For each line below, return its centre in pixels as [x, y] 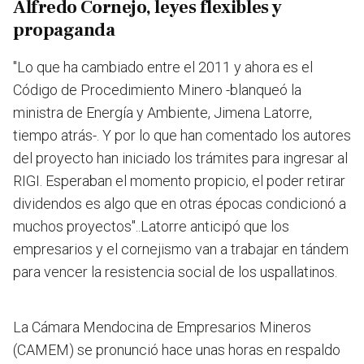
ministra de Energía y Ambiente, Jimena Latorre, [162, 113]
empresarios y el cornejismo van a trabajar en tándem [181, 249]
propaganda [64, 30]
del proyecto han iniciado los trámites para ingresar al [180, 158]
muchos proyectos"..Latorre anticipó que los [151, 227]
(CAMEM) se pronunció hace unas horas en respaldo [177, 350]
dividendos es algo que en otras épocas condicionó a [180, 204]
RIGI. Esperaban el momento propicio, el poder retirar [179, 181]
